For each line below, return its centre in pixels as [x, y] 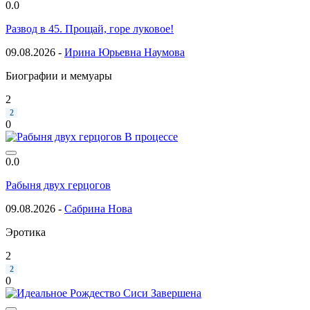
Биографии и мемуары [59, 75]
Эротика [26, 232]
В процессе [151, 136]
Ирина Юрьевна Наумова [125, 52]
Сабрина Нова [98, 208]
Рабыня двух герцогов [58, 185]
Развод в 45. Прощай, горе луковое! [90, 28]
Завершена [176, 293]
